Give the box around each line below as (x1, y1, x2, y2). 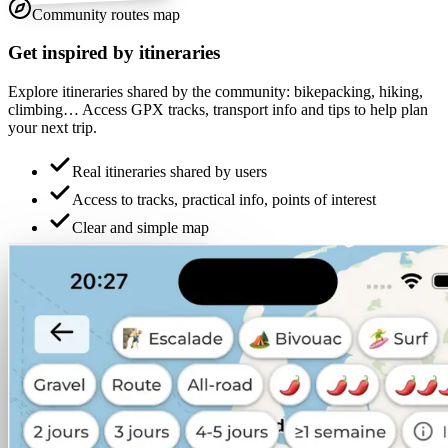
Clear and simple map (72, 219, 209, 237)
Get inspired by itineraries (8, 42, 220, 64)
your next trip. (8, 119, 97, 137)
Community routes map (32, 5, 180, 23)
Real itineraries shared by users (72, 163, 267, 181)
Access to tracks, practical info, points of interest (72, 191, 376, 209)
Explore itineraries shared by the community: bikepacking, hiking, (8, 83, 423, 101)
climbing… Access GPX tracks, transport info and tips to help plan (8, 101, 428, 119)
